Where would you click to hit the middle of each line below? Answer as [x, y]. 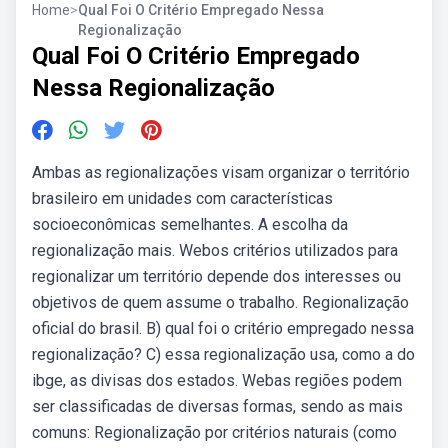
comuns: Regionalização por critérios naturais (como [214, 432]
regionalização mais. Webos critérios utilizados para [215, 250]
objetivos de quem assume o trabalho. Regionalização [220, 302]
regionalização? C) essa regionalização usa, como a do [223, 354]
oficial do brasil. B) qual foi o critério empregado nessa [223, 328]
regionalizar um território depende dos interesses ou [216, 276]
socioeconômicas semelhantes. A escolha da [190, 224]
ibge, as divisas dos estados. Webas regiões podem [217, 380]
